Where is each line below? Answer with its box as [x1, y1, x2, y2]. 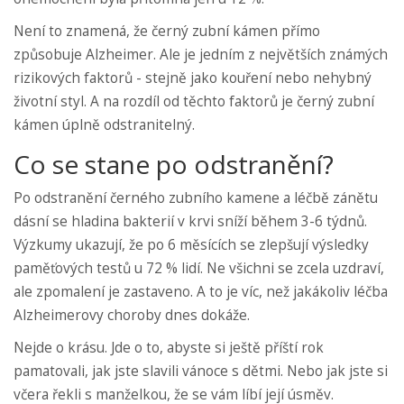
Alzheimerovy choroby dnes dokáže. [14, 305, 250, 325]
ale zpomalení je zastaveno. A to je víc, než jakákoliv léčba [14, 281, 388, 301]
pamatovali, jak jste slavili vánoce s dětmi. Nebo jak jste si [14, 361, 388, 381]
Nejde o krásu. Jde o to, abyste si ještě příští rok [14, 337, 324, 357]
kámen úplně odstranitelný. [14, 115, 195, 134]
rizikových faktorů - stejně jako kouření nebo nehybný [14, 68, 372, 87]
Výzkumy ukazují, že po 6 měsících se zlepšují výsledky [14, 234, 369, 254]
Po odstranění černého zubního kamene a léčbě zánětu [14, 188, 378, 207]
